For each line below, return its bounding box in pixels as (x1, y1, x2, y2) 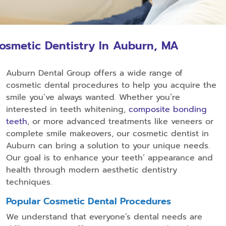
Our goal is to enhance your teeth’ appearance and (6, 151, 213, 164)
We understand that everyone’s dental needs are (6, 210, 202, 223)
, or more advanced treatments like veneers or (27, 115, 213, 128)
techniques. (6, 176, 52, 188)
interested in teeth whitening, (6, 103, 129, 116)
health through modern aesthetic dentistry (6, 163, 177, 176)
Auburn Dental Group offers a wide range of (6, 67, 183, 79)
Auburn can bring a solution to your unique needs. (6, 139, 210, 152)
